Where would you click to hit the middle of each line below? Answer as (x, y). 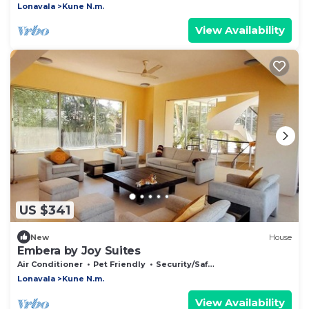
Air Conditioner (50, 265)
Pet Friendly (119, 265)
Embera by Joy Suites (79, 251)
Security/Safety (182, 265)
